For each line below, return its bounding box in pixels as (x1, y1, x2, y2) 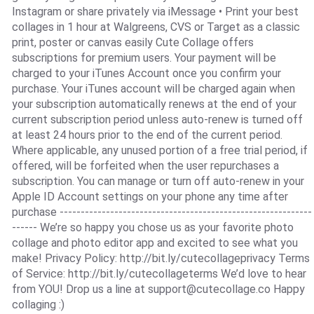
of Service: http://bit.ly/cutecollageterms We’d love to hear (11, 267, 306, 281)
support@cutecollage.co (147, 282, 271, 296)
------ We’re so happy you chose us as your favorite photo (11, 221, 294, 235)
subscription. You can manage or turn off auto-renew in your (11, 175, 304, 189)
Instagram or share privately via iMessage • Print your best (11, 5, 299, 19)
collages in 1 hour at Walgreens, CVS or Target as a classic (11, 20, 300, 34)
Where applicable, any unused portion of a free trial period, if (11, 144, 308, 158)
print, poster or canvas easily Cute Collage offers (11, 36, 254, 50)
